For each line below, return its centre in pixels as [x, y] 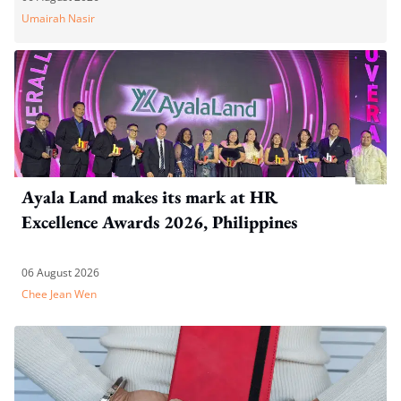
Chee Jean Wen [59, 294]
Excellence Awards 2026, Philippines [159, 222]
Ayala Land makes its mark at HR [149, 196]
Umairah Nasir [58, 18]
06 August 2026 [60, 272]
